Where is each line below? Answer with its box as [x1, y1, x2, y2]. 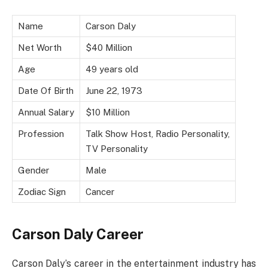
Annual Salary [18, 107, 74, 118]
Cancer [86, 187, 115, 197]
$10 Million [86, 107, 130, 118]
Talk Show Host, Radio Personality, [86, 129, 230, 139]
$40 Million [86, 42, 132, 53]
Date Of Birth [18, 86, 74, 96]
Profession [18, 129, 64, 139]
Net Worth [18, 42, 62, 53]
